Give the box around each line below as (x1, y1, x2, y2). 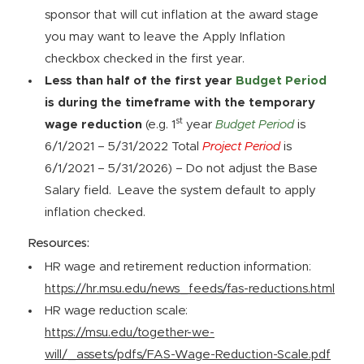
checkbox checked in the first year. (45, 53, 245, 65)
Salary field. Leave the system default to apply (45, 184, 316, 197)
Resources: (28, 237, 89, 249)
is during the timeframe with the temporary (45, 97, 315, 109)
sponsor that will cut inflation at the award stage (45, 9, 318, 21)
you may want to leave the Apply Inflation (45, 31, 285, 43)
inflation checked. (45, 206, 145, 219)
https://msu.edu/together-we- (45, 327, 214, 339)
